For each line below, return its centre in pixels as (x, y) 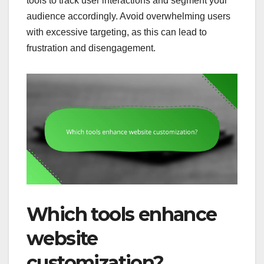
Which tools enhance (122, 214)
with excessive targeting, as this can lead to (117, 32)
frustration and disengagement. (91, 48)
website (62, 239)
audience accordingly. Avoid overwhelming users (128, 16)
